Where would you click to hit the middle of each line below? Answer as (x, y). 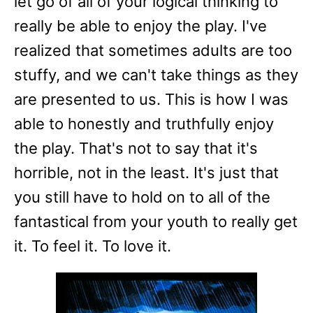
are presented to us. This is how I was (151, 99)
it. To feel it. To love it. (93, 246)
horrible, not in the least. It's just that (146, 172)
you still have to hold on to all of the (142, 197)
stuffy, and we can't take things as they (156, 74)
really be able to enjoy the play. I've (140, 26)
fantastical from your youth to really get (156, 221)
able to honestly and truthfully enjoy (144, 123)
